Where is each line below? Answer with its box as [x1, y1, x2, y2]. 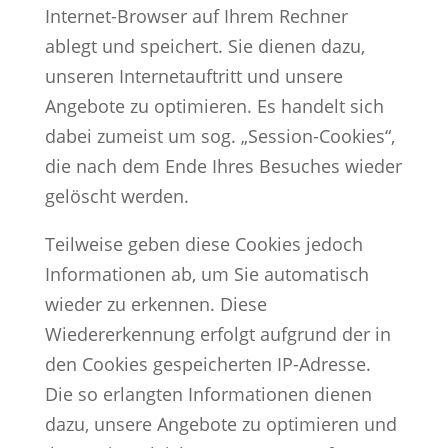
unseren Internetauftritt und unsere [44, 63, 343, 88]
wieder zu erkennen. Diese [44, 291, 267, 316]
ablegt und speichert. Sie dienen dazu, [44, 33, 365, 58]
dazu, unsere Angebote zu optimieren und [44, 411, 397, 436]
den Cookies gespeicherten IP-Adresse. [44, 351, 371, 376]
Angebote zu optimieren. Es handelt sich [44, 93, 384, 118]
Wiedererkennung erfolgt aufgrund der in [44, 321, 391, 346]
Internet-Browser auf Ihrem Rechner [44, 3, 348, 28]
